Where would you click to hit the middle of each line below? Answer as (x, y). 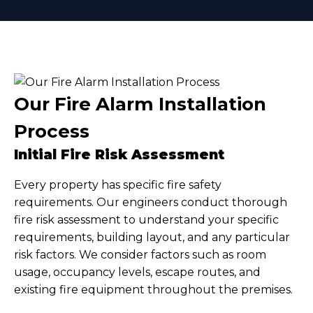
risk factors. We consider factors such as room (140, 255)
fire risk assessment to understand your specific (146, 220)
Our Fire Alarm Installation (140, 104)
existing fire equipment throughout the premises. (153, 290)
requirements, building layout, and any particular (152, 237)
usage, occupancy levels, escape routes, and (137, 272)
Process (52, 131)
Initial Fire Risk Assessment (119, 155)
